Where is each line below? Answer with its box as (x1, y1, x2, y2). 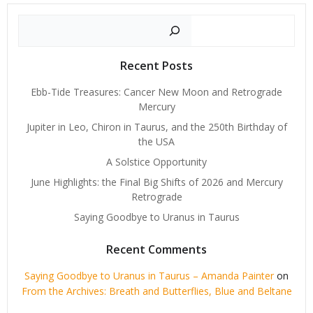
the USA (138, 135, 175, 149)
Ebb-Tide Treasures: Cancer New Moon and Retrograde (31, 85, 282, 99)
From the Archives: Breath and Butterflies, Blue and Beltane (21, 284, 292, 298)
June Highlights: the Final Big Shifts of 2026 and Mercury (30, 175, 283, 189)
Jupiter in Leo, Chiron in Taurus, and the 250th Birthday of (26, 120, 287, 134)
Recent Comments (106, 242, 207, 258)
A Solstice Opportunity (106, 155, 207, 169)
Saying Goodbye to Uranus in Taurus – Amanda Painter (24, 269, 274, 283)
